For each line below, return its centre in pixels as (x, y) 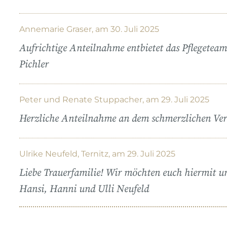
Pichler (34, 64)
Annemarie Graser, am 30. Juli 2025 (89, 29)
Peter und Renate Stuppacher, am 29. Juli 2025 (114, 99)
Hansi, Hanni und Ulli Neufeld (84, 189)
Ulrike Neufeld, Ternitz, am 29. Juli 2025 (97, 154)
